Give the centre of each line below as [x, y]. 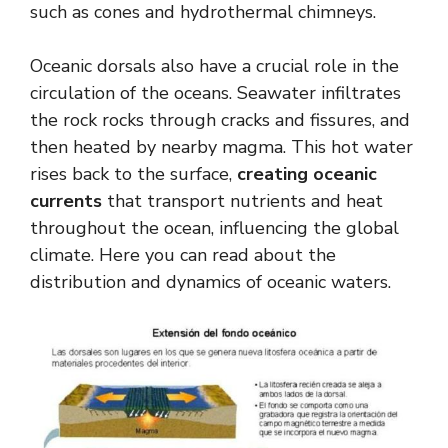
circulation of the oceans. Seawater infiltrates [215, 92]
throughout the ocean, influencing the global [214, 227]
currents [66, 200]
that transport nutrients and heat [242, 200]
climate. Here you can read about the [183, 254]
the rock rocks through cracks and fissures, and [220, 119]
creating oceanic [307, 173]
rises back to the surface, [133, 173]
